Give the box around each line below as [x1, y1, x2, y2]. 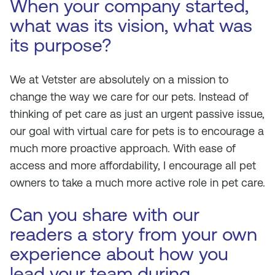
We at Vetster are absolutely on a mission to [10, 73, 228, 86]
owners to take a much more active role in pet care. [10, 176, 265, 189]
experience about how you [10, 243, 228, 265]
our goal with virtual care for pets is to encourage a [10, 125, 264, 137]
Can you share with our [10, 204, 199, 225]
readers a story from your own [10, 223, 257, 245]
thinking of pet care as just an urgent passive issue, [10, 107, 265, 120]
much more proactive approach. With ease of [10, 142, 236, 155]
